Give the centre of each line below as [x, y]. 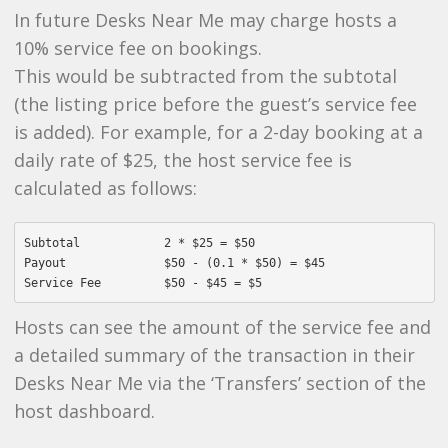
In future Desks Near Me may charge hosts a [205, 20]
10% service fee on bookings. [137, 48]
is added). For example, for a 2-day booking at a [218, 132]
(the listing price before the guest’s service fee [215, 104]
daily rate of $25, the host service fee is [182, 160]
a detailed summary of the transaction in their [214, 355]
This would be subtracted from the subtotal [205, 76]
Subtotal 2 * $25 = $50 [139, 242]
